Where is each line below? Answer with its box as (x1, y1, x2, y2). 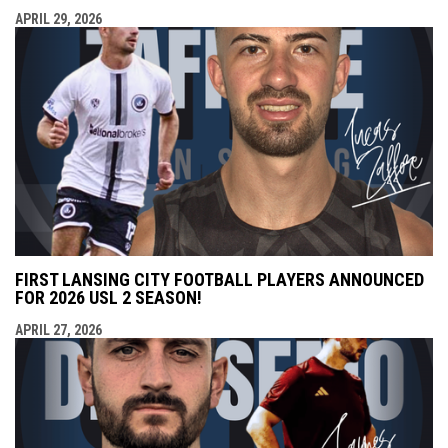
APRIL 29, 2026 (15, 10, 102, 27)
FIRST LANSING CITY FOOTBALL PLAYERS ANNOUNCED (15, 269, 424, 291)
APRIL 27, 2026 (15, 322, 102, 339)
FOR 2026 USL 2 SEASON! (15, 287, 202, 309)
